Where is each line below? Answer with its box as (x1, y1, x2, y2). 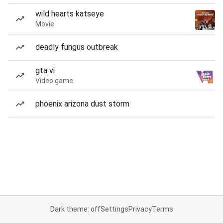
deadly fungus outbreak (35, 42, 118, 52)
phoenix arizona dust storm (35, 99, 129, 109)
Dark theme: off (50, 205, 101, 213)
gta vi (35, 66, 55, 75)
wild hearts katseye (35, 9, 104, 18)
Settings (100, 205, 128, 213)
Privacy (128, 205, 152, 213)
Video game (35, 77, 73, 85)
